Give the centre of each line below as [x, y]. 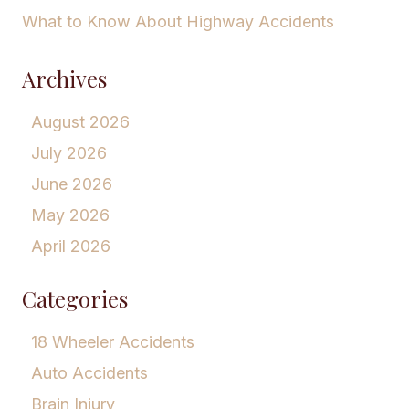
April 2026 [71, 246]
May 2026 [70, 215]
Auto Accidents [89, 372]
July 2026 [69, 152]
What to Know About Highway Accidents [178, 21]
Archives [64, 78]
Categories [75, 298]
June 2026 [72, 184]
